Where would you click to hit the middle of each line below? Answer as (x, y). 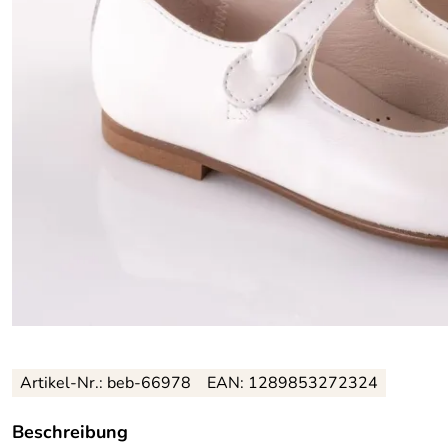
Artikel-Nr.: (63, 383)
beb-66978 (149, 383)
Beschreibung (70, 432)
